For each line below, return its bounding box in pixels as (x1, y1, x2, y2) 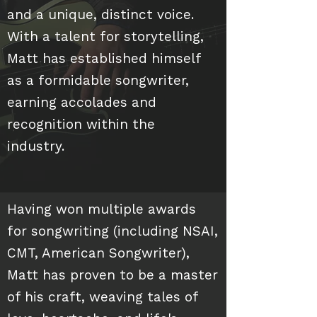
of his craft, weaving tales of (7, 292, 198, 305)
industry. (7, 141, 69, 154)
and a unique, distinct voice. (7, 9, 194, 23)
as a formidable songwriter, (7, 75, 189, 88)
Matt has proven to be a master (7, 270, 218, 283)
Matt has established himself (7, 53, 201, 67)
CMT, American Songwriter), (7, 248, 190, 261)
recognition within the (7, 119, 155, 132)
